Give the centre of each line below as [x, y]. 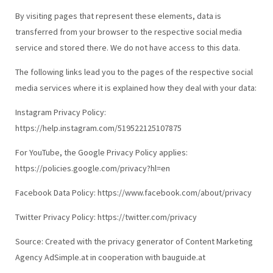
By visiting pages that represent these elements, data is [118, 16]
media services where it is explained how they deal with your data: [136, 87]
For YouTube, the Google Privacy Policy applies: [101, 152]
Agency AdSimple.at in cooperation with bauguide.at [110, 257]
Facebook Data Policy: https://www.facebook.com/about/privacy [133, 192]
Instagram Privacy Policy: [60, 112]
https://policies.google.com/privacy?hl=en [92, 168]
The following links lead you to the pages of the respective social [134, 72]
